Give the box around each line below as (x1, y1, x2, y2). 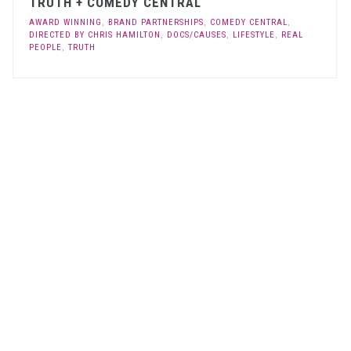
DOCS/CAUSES (167, 29, 227, 40)
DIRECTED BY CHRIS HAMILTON (29, 29, 161, 40)
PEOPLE (29, 42, 63, 52)
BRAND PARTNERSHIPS (108, 16, 204, 27)
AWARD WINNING (29, 16, 103, 27)
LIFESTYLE (233, 29, 276, 40)
